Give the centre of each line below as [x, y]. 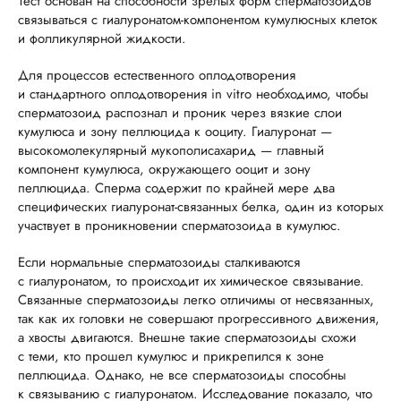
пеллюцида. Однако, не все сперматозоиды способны [182, 375]
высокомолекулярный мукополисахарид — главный [171, 150]
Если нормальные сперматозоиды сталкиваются [159, 262]
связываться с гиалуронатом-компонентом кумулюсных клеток [198, 20]
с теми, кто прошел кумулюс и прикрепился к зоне [171, 356]
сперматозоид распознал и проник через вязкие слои [180, 113]
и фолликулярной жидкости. [102, 38]
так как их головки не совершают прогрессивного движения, [199, 319]
